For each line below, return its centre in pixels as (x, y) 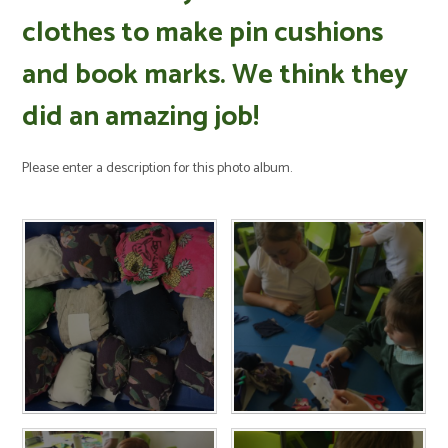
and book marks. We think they (215, 75)
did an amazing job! (141, 117)
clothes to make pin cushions (203, 33)
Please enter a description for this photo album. (157, 168)
